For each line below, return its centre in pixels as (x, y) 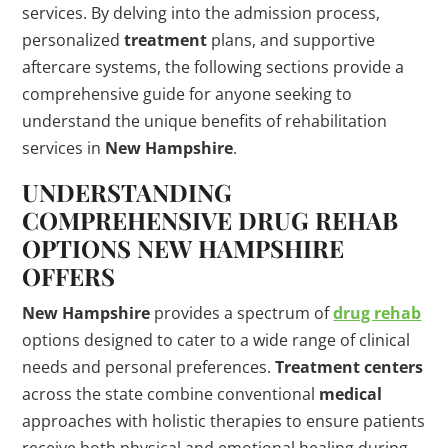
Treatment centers (349, 367)
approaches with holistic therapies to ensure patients (224, 421)
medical (351, 394)
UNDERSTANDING (127, 192)
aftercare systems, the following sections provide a (213, 67)
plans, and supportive (291, 40)
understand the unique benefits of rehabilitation (205, 121)
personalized (73, 40)
